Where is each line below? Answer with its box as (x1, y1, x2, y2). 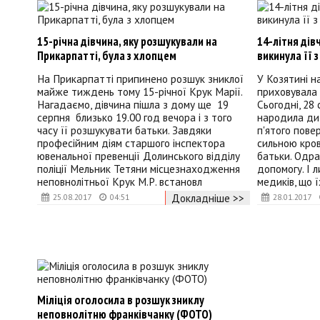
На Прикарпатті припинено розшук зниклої (37, 71, 244, 86)
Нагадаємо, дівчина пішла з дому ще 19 (37, 97, 229, 112)
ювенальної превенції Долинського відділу (37, 149, 240, 164)
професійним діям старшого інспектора (37, 136, 225, 151)
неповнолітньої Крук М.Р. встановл (37, 174, 202, 189)
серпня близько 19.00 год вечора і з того (37, 110, 232, 125)
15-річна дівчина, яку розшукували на (37, 33, 217, 49)
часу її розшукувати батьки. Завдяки (37, 123, 211, 138)
